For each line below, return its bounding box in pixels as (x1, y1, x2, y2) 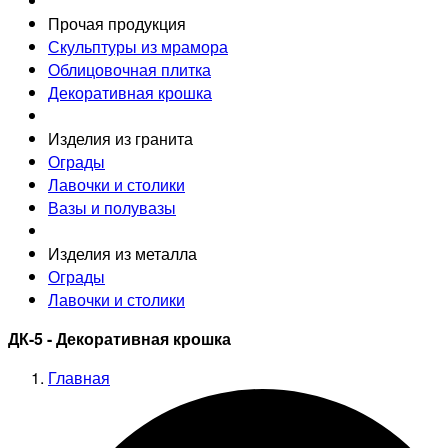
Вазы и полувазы (48, 195, 176, 219)
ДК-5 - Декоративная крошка (8, 326, 231, 350)
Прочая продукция (48, 11, 186, 35)
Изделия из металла (48, 241, 197, 265)
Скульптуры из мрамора (48, 34, 228, 58)
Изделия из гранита (48, 126, 193, 150)
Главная (48, 365, 110, 389)
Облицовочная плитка (48, 57, 211, 81)
